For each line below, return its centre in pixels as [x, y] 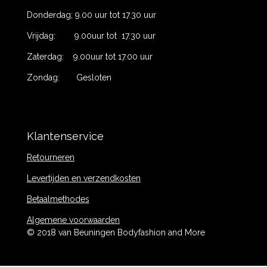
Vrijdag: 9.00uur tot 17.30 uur [92, 36]
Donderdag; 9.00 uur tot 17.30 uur [92, 15]
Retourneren [50, 158]
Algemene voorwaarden [73, 220]
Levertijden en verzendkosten [83, 178]
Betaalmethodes [58, 199]
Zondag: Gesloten [69, 78]
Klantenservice [65, 136]
